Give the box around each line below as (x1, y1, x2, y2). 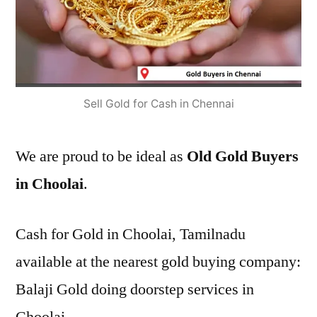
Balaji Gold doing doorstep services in (16, 279, 254, 299)
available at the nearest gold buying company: (16, 252, 301, 272)
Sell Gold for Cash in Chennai (83, 97, 234, 110)
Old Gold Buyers (187, 146, 299, 166)
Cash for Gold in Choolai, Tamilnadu (16, 224, 246, 244)
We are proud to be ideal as (16, 146, 187, 166)
